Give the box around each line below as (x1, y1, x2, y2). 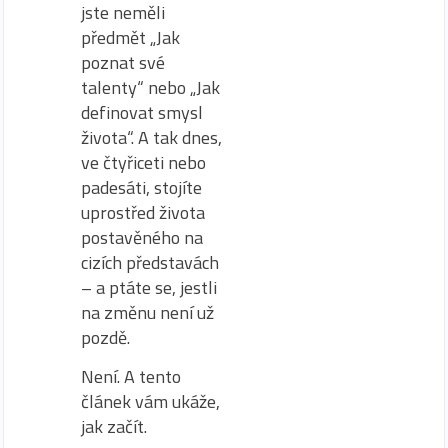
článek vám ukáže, (81, 388, 220, 416)
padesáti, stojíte (81, 173, 202, 201)
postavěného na (81, 223, 203, 251)
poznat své (81, 48, 165, 76)
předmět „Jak (81, 23, 180, 51)
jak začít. (81, 413, 147, 441)
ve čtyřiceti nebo (81, 148, 206, 176)
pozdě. (81, 323, 130, 351)
